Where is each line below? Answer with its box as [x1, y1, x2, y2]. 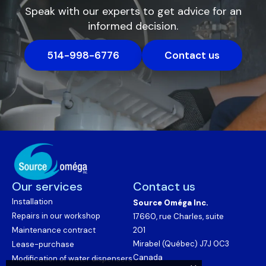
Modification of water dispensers [12, 254, 132, 264]
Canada [133, 252, 163, 263]
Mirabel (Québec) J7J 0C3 [133, 239, 229, 249]
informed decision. [88, 19, 178, 34]
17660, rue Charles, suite [133, 211, 224, 222]
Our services [12, 179, 83, 195]
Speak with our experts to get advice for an [24, 4, 242, 19]
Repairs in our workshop [12, 211, 100, 221]
